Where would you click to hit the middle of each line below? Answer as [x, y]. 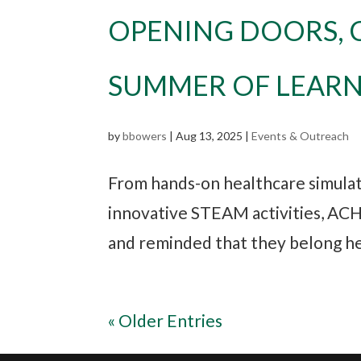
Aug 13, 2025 [210, 135]
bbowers [145, 135]
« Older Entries [166, 320]
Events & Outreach [301, 135]
